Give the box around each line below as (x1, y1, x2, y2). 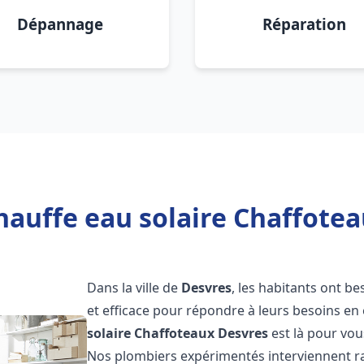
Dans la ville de (87, 279, 182, 297)
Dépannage (17, 14, 103, 34)
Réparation (262, 14, 346, 34)
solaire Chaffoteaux (87, 324, 215, 342)
